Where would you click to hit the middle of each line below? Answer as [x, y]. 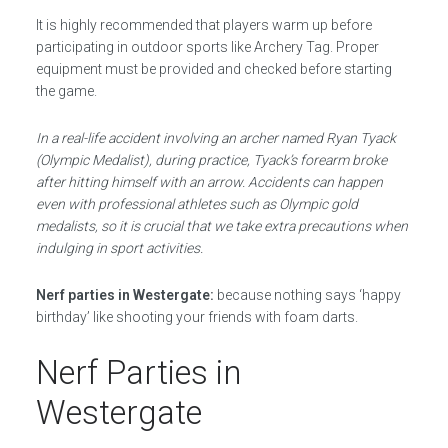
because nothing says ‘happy [307, 295]
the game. [66, 91]
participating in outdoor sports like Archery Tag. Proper [207, 47]
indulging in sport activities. [119, 248]
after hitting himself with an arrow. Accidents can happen [209, 182]
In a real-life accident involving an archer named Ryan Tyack [215, 138]
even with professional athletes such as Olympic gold [196, 204]
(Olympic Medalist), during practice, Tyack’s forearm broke [211, 160]
